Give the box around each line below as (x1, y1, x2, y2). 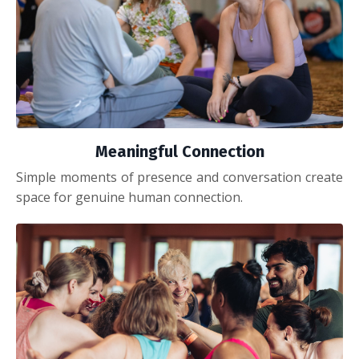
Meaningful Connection (95, 141, 264, 161)
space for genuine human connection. (16, 188, 243, 206)
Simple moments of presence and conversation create (16, 167, 343, 186)
